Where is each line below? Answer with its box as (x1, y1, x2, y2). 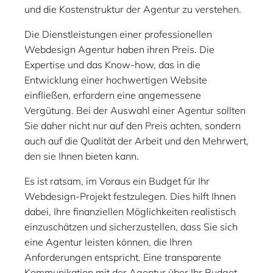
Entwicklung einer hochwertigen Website (24, 74, 207, 87)
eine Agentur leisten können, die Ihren (24, 236, 192, 249)
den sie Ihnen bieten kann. (24, 150, 139, 163)
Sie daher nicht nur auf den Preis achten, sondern (24, 119, 241, 132)
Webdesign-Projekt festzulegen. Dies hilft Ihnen (24, 190, 236, 203)
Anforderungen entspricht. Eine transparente (24, 251, 221, 264)
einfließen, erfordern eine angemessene (24, 89, 201, 102)
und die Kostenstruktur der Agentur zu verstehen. (24, 3, 241, 16)
